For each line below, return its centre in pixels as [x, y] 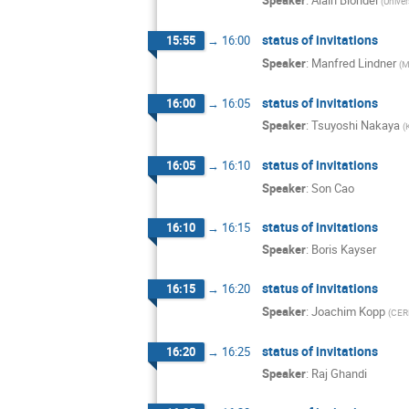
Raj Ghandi [339, 374]
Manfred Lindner [354, 63]
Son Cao [333, 188]
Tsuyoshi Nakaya [356, 126]
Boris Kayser [344, 250]
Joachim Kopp [348, 311]
